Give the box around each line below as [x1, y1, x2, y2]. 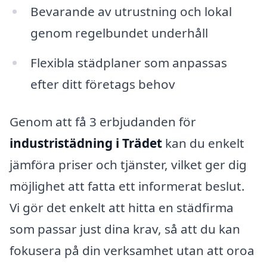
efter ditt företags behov [30, 75, 175, 92]
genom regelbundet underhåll [30, 24, 208, 41]
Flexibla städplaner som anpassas [30, 54, 227, 71]
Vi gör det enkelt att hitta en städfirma [10, 199, 234, 216]
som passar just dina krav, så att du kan [10, 221, 240, 238]
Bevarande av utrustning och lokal [30, 2, 232, 20]
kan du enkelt [162, 135, 244, 152]
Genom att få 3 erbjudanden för [10, 113, 196, 131]
